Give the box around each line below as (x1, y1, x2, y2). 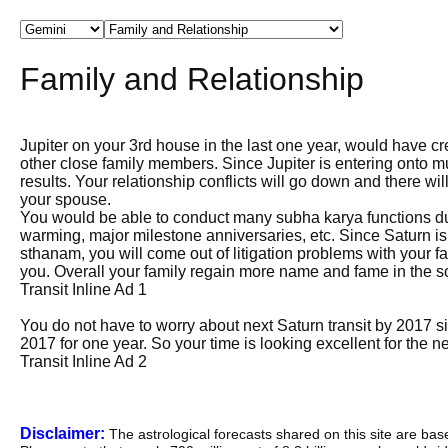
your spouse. (20, 191, 111, 209)
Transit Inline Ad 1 (20, 281, 147, 299)
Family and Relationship (20, 60, 364, 97)
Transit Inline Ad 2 (20, 353, 147, 371)
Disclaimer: (20, 425, 105, 443)
